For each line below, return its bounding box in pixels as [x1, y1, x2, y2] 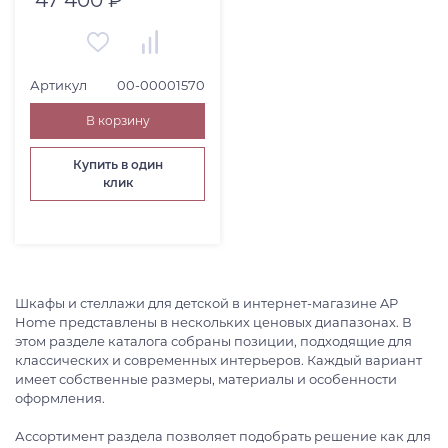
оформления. [15, 389, 105, 406]
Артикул [30, 76, 88, 93]
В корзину [85, 112, 150, 128]
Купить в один [72, 156, 163, 172]
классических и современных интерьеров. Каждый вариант [15, 351, 422, 368]
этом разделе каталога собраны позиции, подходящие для [15, 332, 412, 349]
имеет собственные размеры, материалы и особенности [15, 370, 397, 387]
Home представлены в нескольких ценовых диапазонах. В [15, 313, 412, 330]
